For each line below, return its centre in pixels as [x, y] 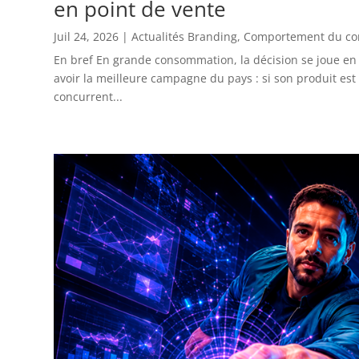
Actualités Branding [185, 37]
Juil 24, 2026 [87, 37]
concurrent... [89, 97]
